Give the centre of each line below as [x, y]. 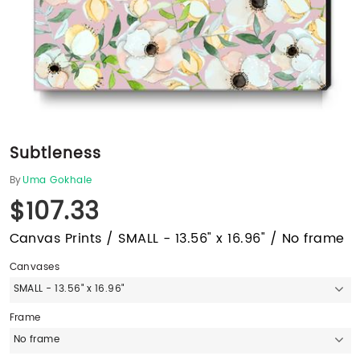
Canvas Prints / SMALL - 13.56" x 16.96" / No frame [177, 239]
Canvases [35, 268]
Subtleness [55, 154]
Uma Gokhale [57, 181]
